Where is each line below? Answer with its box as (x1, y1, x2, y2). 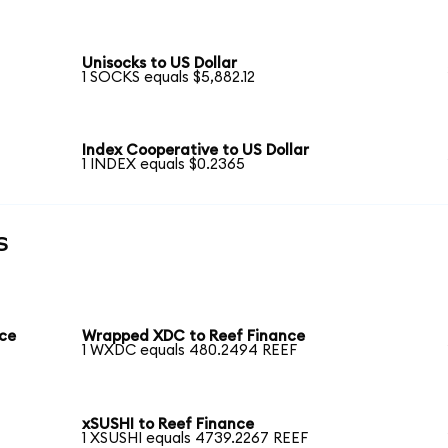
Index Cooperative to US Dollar (82, 143, 310, 159)
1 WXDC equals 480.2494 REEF (82, 343, 298, 359)
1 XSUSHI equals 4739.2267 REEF (82, 430, 309, 446)
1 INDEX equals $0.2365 (82, 157, 246, 173)
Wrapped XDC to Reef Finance (82, 329, 306, 345)
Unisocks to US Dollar (82, 55, 238, 71)
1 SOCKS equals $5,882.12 (82, 69, 256, 85)
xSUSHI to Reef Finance (82, 416, 255, 432)
